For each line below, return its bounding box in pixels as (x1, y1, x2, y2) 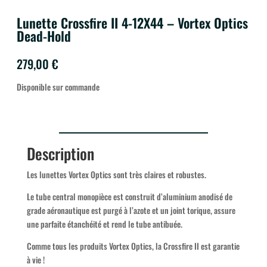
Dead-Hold (17, 26, 71, 46)
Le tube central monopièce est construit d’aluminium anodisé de (26, 190, 232, 203)
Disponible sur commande (17, 80, 100, 94)
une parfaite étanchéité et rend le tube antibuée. (26, 218, 182, 231)
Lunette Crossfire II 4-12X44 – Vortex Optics (17, 13, 248, 33)
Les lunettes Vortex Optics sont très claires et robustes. (26, 168, 206, 181)
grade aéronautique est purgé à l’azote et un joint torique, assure (26, 204, 235, 217)
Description (26, 142, 94, 166)
